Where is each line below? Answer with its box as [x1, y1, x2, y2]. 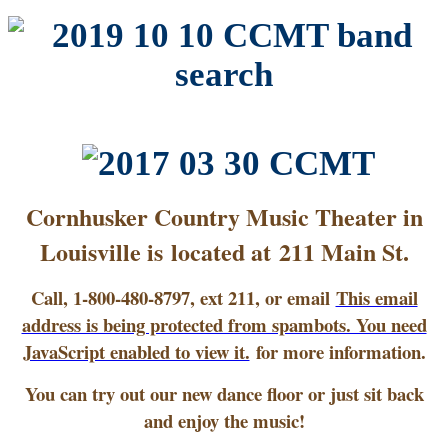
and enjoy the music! [143, 406, 305, 434]
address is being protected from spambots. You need [21, 310, 427, 338]
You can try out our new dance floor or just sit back [24, 379, 424, 407]
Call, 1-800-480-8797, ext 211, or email [30, 283, 336, 311]
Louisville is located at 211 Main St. [39, 233, 409, 269]
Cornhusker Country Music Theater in [25, 198, 423, 234]
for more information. [249, 337, 426, 365]
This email [335, 283, 418, 311]
